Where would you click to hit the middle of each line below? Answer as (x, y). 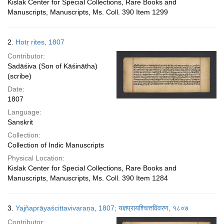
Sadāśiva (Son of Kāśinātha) (52, 66)
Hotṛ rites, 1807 (40, 42)
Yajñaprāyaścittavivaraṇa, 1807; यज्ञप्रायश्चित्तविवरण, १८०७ (102, 208)
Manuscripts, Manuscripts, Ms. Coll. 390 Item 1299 (88, 12)
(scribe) (19, 76)
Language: (24, 112)
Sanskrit (20, 122)
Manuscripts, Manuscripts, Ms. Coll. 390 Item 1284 (88, 178)
